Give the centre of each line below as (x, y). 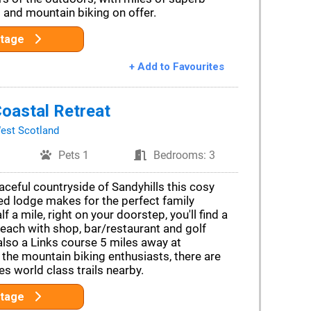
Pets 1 (74, 155)
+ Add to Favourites (176, 67)
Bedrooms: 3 (185, 155)
